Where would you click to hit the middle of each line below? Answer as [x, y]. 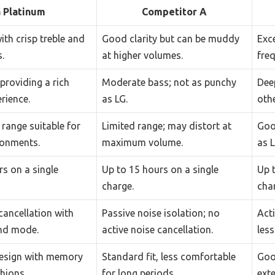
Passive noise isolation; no [161, 213]
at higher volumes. [142, 55]
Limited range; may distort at [167, 126]
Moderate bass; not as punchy [169, 82]
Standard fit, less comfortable [169, 256]
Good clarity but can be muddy [171, 38]
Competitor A [174, 11]
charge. [118, 186]
